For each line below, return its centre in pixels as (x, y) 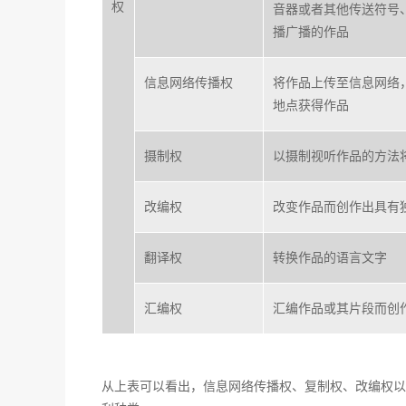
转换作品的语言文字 (330, 257)
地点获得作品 (311, 105)
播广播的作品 (311, 32)
